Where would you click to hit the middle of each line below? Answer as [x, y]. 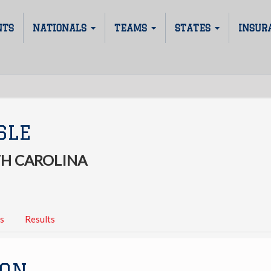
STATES [194, 28]
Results [40, 219]
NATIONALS [61, 28]
